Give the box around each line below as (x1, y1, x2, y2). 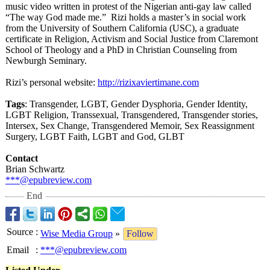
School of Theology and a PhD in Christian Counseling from (5, 45, 237, 55)
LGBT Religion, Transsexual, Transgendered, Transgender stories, (5, 110, 258, 120)
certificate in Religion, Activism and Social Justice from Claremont (5, 34, 258, 44)
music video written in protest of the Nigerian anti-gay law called (5, 1, 251, 11)
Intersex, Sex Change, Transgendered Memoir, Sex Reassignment (5, 121, 254, 131)
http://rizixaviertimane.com (98, 77, 199, 87)
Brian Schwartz (5, 164, 64, 174)
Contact (5, 153, 38, 163)
